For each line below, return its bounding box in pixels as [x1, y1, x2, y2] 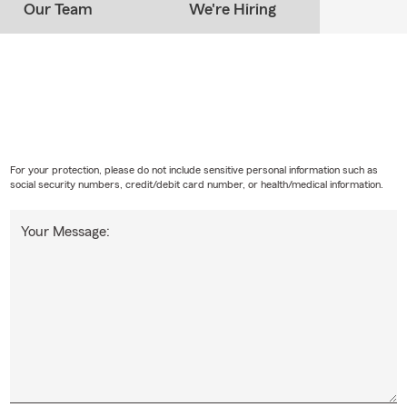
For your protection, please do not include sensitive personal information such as [9, 164, 378, 175]
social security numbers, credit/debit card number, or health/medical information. [9, 178, 383, 190]
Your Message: [20, 223, 110, 239]
